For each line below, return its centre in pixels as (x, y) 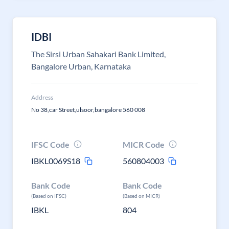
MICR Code (144, 144)
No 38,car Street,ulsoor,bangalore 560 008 (88, 110)
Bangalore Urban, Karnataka (81, 66)
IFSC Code (50, 144)
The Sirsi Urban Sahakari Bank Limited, (98, 54)
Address (42, 97)
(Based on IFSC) (49, 196)
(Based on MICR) (142, 196)
